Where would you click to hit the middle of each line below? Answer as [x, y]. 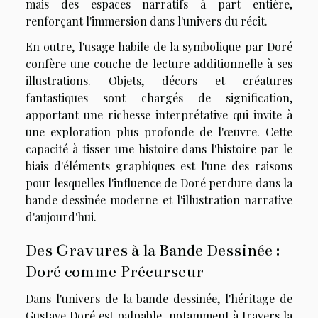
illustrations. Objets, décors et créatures [159, 80]
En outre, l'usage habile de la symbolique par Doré [159, 46]
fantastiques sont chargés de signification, [159, 97]
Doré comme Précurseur [115, 271]
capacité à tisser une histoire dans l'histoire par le [159, 148]
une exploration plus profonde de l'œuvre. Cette [159, 131]
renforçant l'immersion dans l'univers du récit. [147, 21]
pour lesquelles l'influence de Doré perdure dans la [159, 182]
